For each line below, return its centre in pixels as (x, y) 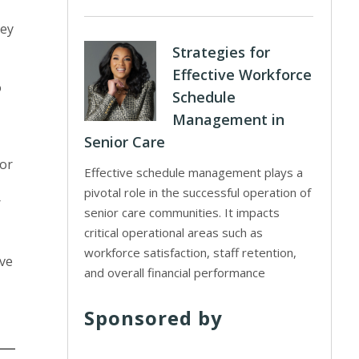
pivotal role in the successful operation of (198, 192)
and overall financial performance (175, 272)
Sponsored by (154, 318)
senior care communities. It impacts (182, 212)
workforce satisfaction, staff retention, (191, 252)
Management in (229, 119)
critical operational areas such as (174, 232)
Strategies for (222, 52)
